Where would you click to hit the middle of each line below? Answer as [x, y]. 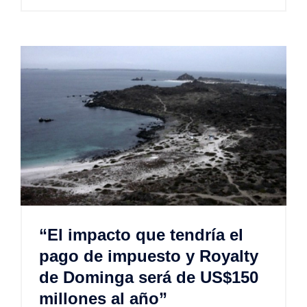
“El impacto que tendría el [141, 235]
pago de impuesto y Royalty [149, 256]
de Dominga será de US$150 [149, 278]
